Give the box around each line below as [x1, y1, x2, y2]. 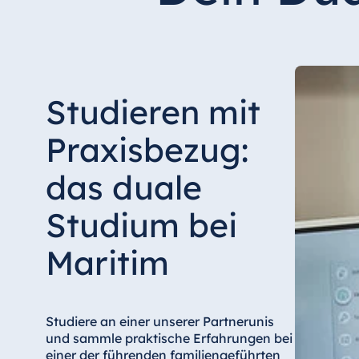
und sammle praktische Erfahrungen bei [45, 330, 292, 347]
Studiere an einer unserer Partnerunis [45, 313, 274, 330]
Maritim [45, 242, 169, 284]
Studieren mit [45, 91, 260, 133]
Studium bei [45, 204, 237, 246]
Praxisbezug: [45, 129, 248, 171]
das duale [45, 167, 202, 208]
